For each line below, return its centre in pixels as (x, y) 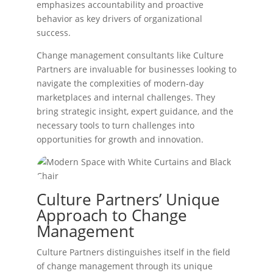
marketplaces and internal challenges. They (126, 97)
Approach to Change (112, 215)
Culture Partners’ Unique (128, 199)
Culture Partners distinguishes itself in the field (133, 252)
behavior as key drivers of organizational (119, 19)
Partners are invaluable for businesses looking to (136, 69)
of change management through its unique (125, 266)
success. (54, 33)
